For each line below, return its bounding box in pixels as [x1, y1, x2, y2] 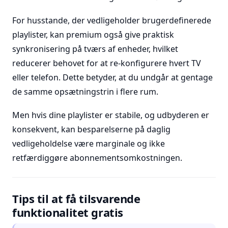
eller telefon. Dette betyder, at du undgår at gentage [12, 72, 213, 83]
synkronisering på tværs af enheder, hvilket [12, 43, 178, 54]
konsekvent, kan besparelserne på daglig [12, 124, 170, 135]
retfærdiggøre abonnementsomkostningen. [12, 152, 182, 163]
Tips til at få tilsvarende [12, 191, 140, 206]
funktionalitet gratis [12, 205, 123, 220]
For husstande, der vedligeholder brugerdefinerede [12, 15, 211, 26]
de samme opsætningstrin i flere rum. [12, 86, 158, 97]
